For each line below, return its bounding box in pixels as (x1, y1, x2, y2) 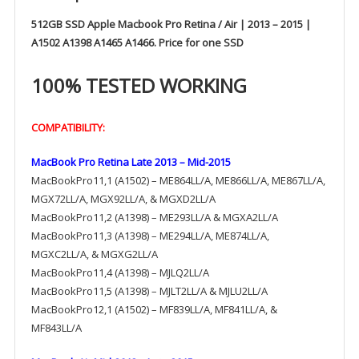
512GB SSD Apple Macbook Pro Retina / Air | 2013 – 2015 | (30, 16, 311, 31)
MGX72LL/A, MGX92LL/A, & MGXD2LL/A (30, 191, 216, 206)
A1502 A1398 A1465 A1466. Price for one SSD (30, 34, 244, 50)
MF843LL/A (30, 320, 82, 335)
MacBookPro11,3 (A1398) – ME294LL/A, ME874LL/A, (30, 228, 269, 243)
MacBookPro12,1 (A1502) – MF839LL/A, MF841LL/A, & (30, 301, 277, 317)
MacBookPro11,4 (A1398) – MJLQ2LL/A (30, 264, 209, 280)
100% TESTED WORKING (30, 71, 247, 99)
